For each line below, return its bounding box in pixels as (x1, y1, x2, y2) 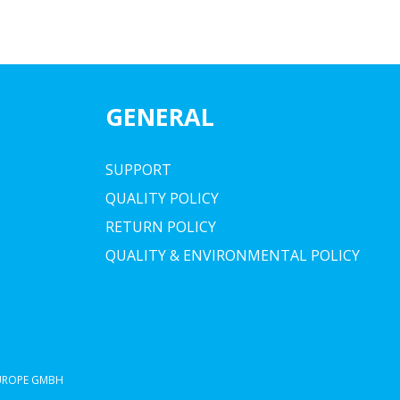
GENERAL (105, 100, 214, 133)
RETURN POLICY (105, 217, 216, 237)
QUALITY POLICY (105, 188, 219, 208)
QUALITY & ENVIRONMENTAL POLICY (105, 246, 360, 265)
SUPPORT (105, 160, 171, 179)
